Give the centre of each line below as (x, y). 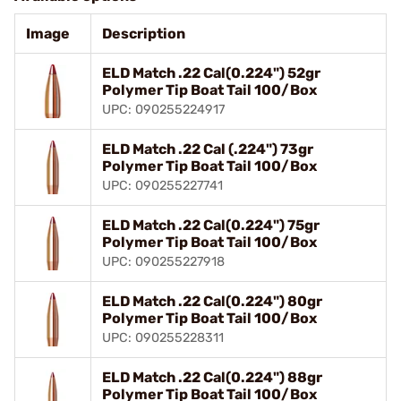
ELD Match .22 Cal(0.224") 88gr (212, 377)
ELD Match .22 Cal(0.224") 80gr (212, 301)
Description (144, 33)
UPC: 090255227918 (163, 261)
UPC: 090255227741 (162, 185)
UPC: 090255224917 (163, 109)
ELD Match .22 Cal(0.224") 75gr (211, 225)
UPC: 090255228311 (163, 337)
